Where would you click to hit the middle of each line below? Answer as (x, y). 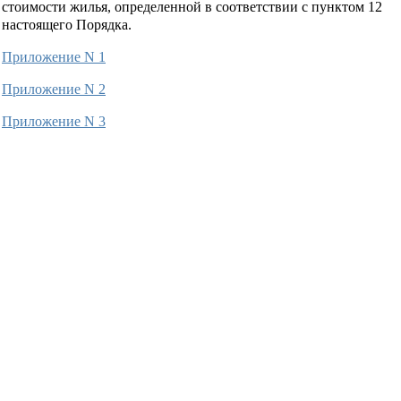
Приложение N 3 (54, 121)
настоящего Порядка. (67, 24)
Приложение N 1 (54, 56)
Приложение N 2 (54, 89)
